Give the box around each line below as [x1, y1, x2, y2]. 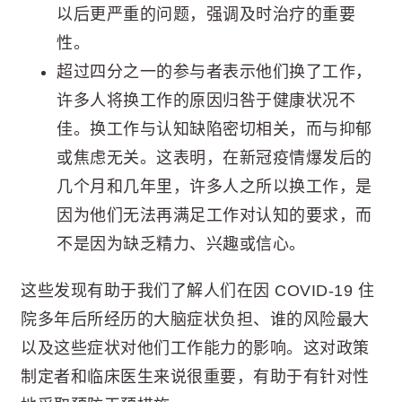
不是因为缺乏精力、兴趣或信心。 [57, 235, 306, 254]
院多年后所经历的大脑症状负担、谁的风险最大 [21, 310, 370, 329]
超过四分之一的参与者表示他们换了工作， [57, 63, 372, 82]
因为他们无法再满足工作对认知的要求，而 [57, 206, 372, 225]
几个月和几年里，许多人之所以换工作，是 [57, 178, 372, 197]
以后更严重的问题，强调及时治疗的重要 [57, 5, 355, 24]
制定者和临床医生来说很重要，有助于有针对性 [21, 368, 370, 387]
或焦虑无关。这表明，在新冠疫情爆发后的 [57, 149, 372, 168]
